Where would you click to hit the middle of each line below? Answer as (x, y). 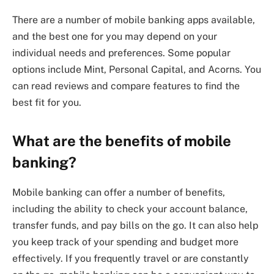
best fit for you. (47, 103)
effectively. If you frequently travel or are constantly (131, 259)
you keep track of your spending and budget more (125, 242)
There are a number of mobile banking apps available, (134, 20)
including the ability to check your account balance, (130, 209)
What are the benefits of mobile (122, 141)
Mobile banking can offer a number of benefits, (119, 193)
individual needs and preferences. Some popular (121, 53)
